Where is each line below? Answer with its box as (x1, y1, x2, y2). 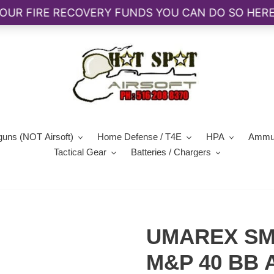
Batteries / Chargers (130, 147, 211, 157)
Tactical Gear (54, 147, 106, 157)
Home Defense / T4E (97, 131, 182, 142)
